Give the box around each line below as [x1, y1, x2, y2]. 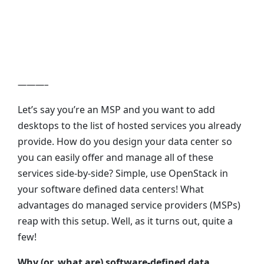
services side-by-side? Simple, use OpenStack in [18, 167, 228, 180]
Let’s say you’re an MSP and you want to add [18, 103, 215, 116]
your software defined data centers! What [18, 183, 204, 196]
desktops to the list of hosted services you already [18, 119, 241, 132]
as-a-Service [18, 39, 160, 62]
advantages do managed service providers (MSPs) [18, 199, 240, 212]
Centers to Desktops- [18, 11, 246, 34]
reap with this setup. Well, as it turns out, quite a [18, 214, 233, 227]
